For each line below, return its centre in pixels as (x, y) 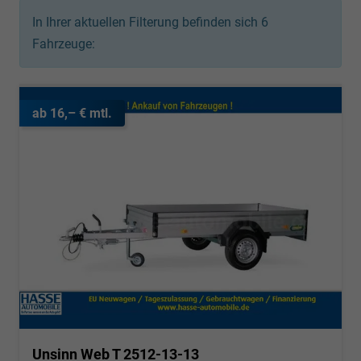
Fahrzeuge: (64, 44)
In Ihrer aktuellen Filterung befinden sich (147, 22)
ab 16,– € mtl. (72, 113)
